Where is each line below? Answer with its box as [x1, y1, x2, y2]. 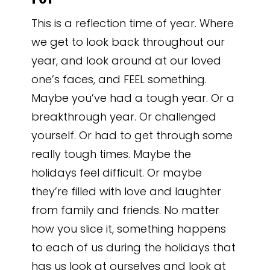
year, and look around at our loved [31, 53, 222, 68]
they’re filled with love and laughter [31, 184, 222, 199]
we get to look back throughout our [31, 34, 225, 49]
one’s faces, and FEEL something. [31, 72, 207, 87]
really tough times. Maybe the [31, 146, 192, 162]
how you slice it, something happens [31, 221, 227, 236]
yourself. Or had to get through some [31, 128, 233, 143]
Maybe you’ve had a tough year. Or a [31, 90, 235, 105]
